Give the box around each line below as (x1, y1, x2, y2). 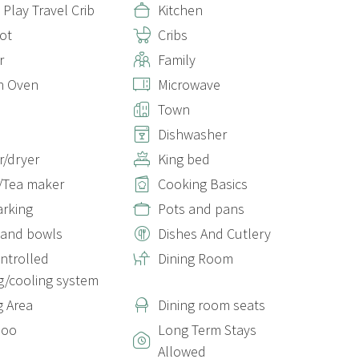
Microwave (158, 75, 220, 94)
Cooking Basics (158, 175, 248, 193)
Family (158, 50, 196, 69)
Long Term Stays (158, 321, 256, 339)
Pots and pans (158, 200, 244, 218)
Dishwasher (158, 125, 227, 143)
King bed (158, 150, 210, 168)
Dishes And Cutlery (158, 224, 271, 243)
